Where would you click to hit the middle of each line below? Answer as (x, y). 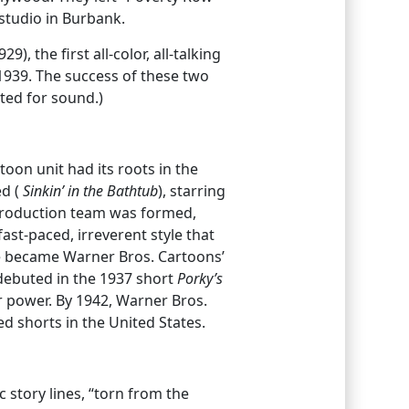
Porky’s (199, 278)
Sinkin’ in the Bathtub (90, 190)
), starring (191, 190)
